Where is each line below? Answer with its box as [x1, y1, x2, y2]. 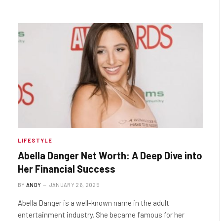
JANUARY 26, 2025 [49, 181, 99, 188]
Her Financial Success [18, 162, 115, 175]
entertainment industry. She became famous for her [18, 210, 184, 219]
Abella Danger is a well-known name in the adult [18, 198, 169, 207]
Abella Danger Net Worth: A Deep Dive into [18, 149, 202, 161]
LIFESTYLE [18, 137, 52, 144]
